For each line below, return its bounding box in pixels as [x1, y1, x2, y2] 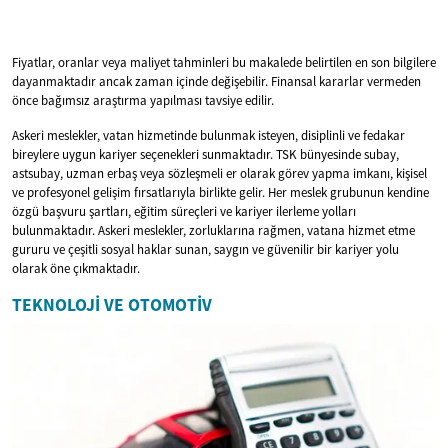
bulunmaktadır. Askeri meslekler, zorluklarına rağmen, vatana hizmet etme [12, 221, 415, 239]
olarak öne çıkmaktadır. [12, 259, 140, 277]
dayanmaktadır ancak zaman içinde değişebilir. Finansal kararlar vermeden [12, 72, 421, 90]
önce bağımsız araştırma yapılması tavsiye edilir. [12, 91, 274, 109]
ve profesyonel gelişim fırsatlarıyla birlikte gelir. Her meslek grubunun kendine [12, 183, 429, 201]
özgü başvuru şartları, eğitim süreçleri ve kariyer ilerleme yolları [12, 202, 356, 220]
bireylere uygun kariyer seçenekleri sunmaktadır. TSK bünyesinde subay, [12, 145, 399, 163]
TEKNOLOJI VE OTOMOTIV [12, 293, 212, 316]
